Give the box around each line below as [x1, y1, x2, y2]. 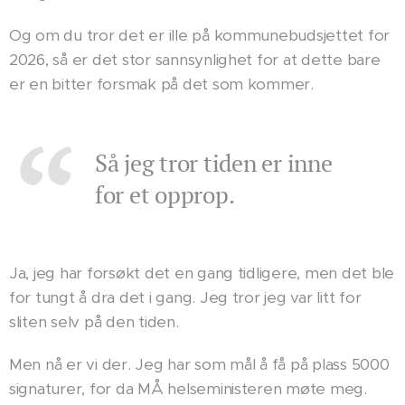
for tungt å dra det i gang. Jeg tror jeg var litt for [9, 287, 362, 307]
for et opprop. [95, 178, 235, 210]
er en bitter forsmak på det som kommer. [9, 73, 314, 94]
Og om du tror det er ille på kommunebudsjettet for [9, 24, 391, 45]
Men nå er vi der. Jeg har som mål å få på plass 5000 [9, 353, 390, 374]
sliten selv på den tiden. [9, 311, 179, 332]
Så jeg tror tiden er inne [95, 146, 333, 178]
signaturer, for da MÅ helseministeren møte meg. [9, 378, 367, 399]
